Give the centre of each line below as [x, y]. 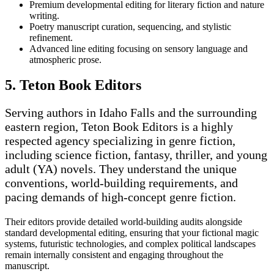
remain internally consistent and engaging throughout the [114, 255]
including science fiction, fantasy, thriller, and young [136, 155]
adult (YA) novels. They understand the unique [121, 169]
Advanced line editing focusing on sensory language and [139, 48]
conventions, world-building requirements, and [121, 183]
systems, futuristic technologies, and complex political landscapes [130, 244]
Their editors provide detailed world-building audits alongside [124, 222]
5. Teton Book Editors [73, 85]
